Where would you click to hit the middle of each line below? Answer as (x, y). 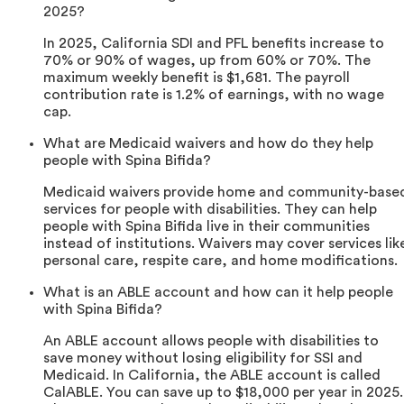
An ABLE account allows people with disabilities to (211, 341)
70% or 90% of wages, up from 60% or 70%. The (207, 61)
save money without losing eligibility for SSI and (203, 358)
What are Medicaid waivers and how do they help (208, 144)
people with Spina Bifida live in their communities (207, 227)
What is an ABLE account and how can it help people (218, 293)
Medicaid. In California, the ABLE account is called (212, 376)
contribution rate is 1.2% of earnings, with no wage (214, 95)
